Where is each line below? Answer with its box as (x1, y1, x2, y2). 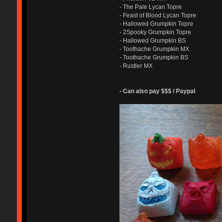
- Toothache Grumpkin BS (119, 54, 188, 61)
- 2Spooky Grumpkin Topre (119, 28, 191, 36)
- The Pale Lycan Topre (119, 3, 182, 10)
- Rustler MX (119, 62, 153, 69)
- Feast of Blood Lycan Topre (119, 11, 196, 19)
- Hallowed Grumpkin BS (119, 37, 186, 44)
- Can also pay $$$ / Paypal (119, 87, 195, 95)
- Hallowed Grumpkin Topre (119, 20, 193, 27)
